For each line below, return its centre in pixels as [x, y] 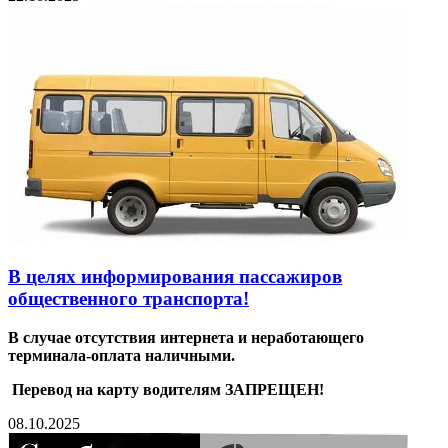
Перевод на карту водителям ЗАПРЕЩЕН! [166, 389]
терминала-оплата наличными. [123, 355]
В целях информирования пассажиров [175, 276]
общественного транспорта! [128, 298]
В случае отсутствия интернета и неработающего [186, 337]
